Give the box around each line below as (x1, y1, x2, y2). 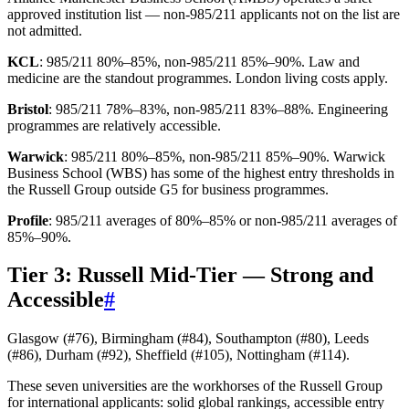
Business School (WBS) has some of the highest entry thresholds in (7, 164, 394, 181)
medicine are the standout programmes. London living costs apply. (7, 69, 388, 86)
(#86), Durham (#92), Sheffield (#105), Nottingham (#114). (7, 347, 350, 363)
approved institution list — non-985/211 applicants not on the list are (7, 5, 400, 22)
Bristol (7, 100, 48, 117)
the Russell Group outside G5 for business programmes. (7, 181, 329, 197)
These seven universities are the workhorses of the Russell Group (7, 378, 383, 394)
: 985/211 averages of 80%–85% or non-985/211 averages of (48, 212, 397, 228)
